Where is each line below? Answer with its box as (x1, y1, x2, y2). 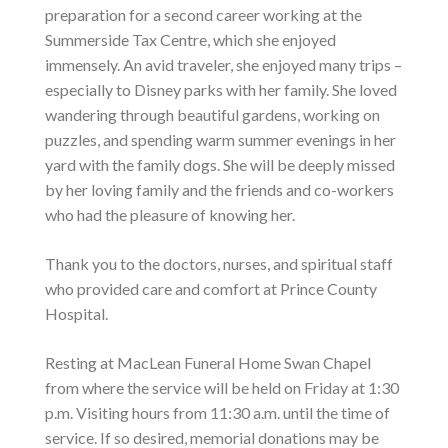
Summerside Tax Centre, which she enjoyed (45, 30, 336, 49)
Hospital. (45, 304, 108, 323)
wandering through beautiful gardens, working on (45, 105, 380, 124)
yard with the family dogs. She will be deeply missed (45, 155, 395, 174)
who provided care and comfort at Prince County (45, 279, 377, 298)
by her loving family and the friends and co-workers (45, 180, 394, 199)
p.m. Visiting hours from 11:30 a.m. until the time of (45, 403, 390, 422)
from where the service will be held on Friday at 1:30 (45, 378, 399, 397)
